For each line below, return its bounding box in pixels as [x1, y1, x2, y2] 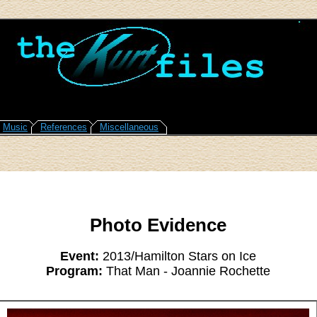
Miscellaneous [100, 122, 158, 132]
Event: [60, 248, 99, 263]
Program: [46, 263, 103, 278]
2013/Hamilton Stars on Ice [99, 248, 256, 263]
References [40, 122, 87, 132]
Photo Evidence [90, 214, 226, 236]
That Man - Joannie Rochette [103, 263, 270, 278]
